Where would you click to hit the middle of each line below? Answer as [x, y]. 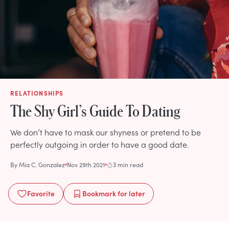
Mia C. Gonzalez [42, 164]
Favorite [41, 193]
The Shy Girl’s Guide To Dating [95, 110]
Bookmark [99, 193]
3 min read [128, 164]
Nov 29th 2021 [86, 164]
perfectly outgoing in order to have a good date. [100, 144]
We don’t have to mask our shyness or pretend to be [106, 132]
